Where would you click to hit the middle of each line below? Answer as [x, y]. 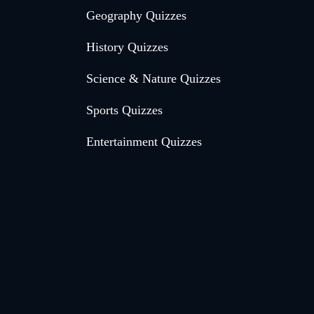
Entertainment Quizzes [144, 142]
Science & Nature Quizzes [153, 79]
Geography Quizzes [136, 16]
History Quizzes [127, 47]
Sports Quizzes [124, 110]
